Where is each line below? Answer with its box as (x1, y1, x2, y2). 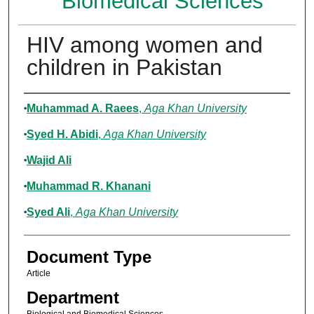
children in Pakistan (26, 55, 222, 81)
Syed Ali (26, 206, 70, 219)
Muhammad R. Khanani (26, 180, 151, 193)
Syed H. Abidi (26, 128, 98, 141)
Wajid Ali (26, 154, 71, 167)
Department (26, 288, 119, 308)
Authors (23, 97, 81, 117)
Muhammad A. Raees (26, 102, 139, 115)
